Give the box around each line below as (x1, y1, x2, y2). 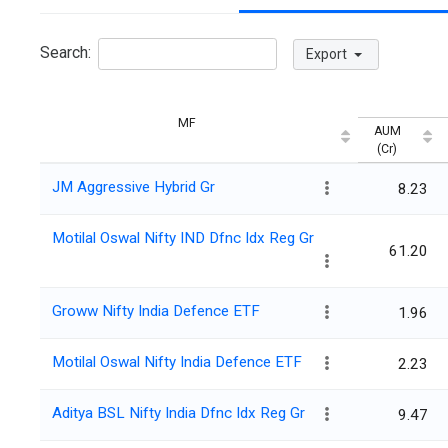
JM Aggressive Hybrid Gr (52, 178, 215, 197)
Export (306, 46, 350, 63)
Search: (40, 43, 91, 63)
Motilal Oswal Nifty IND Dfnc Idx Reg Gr (52, 229, 314, 248)
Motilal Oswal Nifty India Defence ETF (52, 353, 302, 372)
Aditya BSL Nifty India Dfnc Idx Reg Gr (52, 404, 305, 423)
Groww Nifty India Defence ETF (52, 302, 260, 321)
